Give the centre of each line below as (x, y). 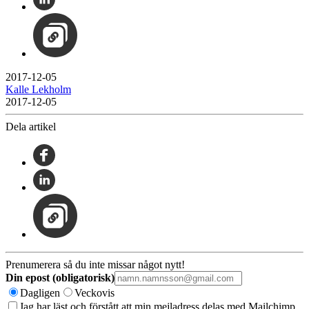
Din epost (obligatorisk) (60, 277)
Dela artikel (31, 126)
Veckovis (94, 292)
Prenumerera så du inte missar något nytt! (95, 264)
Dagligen (40, 292)
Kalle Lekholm (38, 89)
